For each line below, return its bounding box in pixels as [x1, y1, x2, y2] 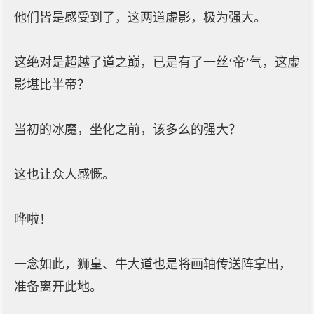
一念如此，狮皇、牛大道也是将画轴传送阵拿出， [14, 257, 292, 271]
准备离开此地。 [14, 280, 102, 294]
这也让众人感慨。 [14, 168, 115, 182]
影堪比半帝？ [14, 78, 90, 92]
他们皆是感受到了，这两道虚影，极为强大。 [14, 11, 266, 25]
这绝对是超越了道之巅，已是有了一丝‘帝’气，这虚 [14, 55, 300, 69]
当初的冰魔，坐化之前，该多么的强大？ [14, 123, 241, 137]
